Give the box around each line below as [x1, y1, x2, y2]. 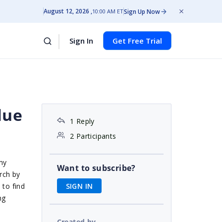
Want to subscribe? [56, 163, 136, 173]
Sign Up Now [124, 7, 160, 16]
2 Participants [69, 131, 116, 141]
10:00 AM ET [92, 7, 123, 15]
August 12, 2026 [44, 7, 89, 15]
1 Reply [69, 116, 95, 126]
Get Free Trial [112, 36, 162, 46]
